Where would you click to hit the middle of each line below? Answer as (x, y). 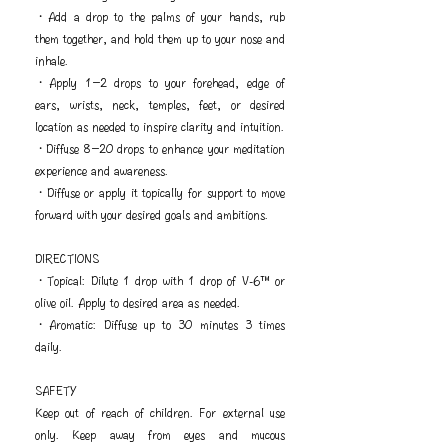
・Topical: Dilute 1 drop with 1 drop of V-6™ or (160, 280)
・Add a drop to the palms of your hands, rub (160, 16)
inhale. (51, 60)
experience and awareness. (101, 170)
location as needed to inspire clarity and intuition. (159, 126)
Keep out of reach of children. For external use (160, 412)
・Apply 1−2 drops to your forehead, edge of (160, 82)
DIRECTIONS (67, 258)
